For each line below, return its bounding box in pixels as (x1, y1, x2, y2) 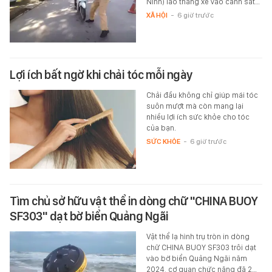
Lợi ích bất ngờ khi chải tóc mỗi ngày (10, 67, 192, 82)
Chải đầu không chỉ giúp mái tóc (146, 90, 258, 100)
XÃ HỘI (146, 10, 168, 19)
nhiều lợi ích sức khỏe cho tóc (146, 112, 250, 121)
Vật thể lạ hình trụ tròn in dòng (146, 231, 250, 241)
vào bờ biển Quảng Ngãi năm (146, 253, 247, 263)
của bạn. (146, 123, 176, 132)
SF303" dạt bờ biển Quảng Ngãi (10, 208, 169, 223)
